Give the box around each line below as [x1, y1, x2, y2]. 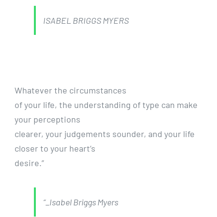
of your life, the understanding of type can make [14, 99, 198, 110]
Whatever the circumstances [14, 85, 126, 96]
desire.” [14, 157, 44, 169]
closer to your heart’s [14, 143, 95, 154]
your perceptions [14, 114, 80, 125]
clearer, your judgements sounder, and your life [14, 128, 195, 139]
